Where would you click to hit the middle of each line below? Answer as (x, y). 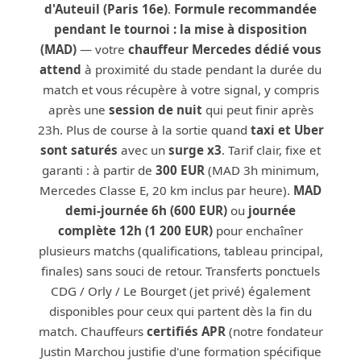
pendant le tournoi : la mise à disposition (180, 29)
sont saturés (79, 150)
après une (78, 110)
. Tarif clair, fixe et (271, 150)
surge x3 (195, 150)
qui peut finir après (257, 110)
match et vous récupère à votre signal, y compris (180, 89)
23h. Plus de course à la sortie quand (144, 130)
